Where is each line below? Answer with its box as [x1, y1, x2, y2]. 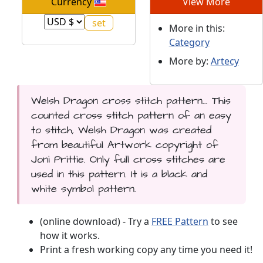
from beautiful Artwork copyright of [31, 137, 218, 153]
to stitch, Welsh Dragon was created [31, 123, 211, 138]
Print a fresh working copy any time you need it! [40, 243, 252, 257]
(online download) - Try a [40, 215, 151, 228]
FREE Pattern [151, 215, 208, 228]
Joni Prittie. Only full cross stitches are [31, 152, 225, 167]
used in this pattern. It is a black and [31, 167, 207, 182]
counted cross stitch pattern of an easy [31, 108, 231, 123]
